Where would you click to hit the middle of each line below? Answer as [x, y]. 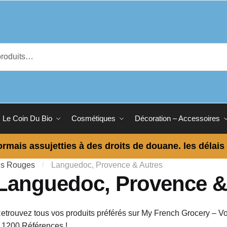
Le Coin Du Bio [27, 118]
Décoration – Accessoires [177, 118]
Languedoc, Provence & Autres [107, 165]
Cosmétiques [93, 118]
